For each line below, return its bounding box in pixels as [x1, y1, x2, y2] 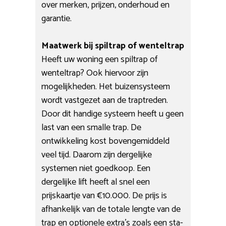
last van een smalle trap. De [41, 120, 142, 135]
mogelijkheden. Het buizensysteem [41, 79, 171, 94]
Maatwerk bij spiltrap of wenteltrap [41, 38, 185, 53]
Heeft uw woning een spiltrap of [41, 51, 158, 67]
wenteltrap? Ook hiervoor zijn [41, 65, 149, 81]
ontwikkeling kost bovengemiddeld [41, 133, 170, 149]
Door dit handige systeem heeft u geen [41, 106, 184, 122]
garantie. [41, 11, 72, 26]
